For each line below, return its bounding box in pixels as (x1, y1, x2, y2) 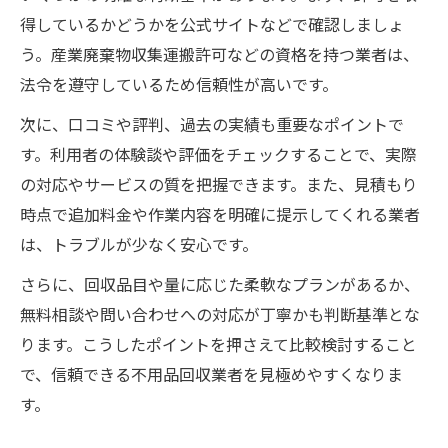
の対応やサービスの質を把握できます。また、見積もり (20, 173, 418, 201)
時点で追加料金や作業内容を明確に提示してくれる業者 (20, 203, 420, 231)
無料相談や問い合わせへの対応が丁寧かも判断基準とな (20, 303, 420, 331)
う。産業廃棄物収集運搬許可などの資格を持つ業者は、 (20, 43, 419, 71)
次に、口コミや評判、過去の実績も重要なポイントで (20, 113, 404, 141)
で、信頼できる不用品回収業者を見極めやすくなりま (20, 363, 403, 391)
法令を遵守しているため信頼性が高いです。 (20, 73, 338, 101)
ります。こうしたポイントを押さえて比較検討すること (20, 333, 417, 361)
